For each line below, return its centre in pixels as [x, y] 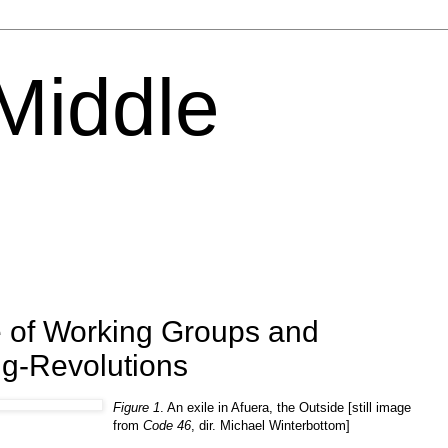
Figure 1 [136, 407]
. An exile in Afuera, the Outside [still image [285, 407]
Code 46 [167, 425]
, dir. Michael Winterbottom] [270, 425]
